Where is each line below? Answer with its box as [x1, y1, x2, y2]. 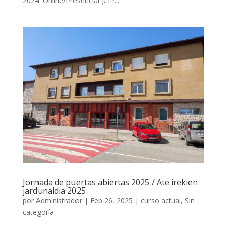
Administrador [35, 195, 82, 205]
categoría [22, 207, 54, 217]
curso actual [140, 195, 181, 205]
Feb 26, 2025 [90, 195, 133, 205]
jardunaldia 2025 [22, 184, 86, 196]
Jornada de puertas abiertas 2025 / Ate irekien [22, 176, 198, 188]
